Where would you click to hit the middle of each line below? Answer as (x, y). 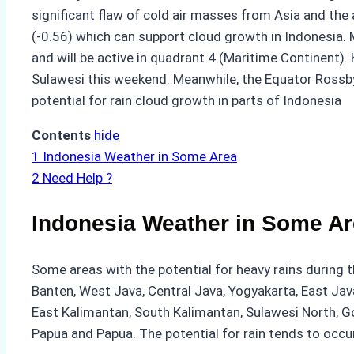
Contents (61, 136)
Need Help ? (77, 178)
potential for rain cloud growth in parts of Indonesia (186, 101)
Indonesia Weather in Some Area (140, 157)
